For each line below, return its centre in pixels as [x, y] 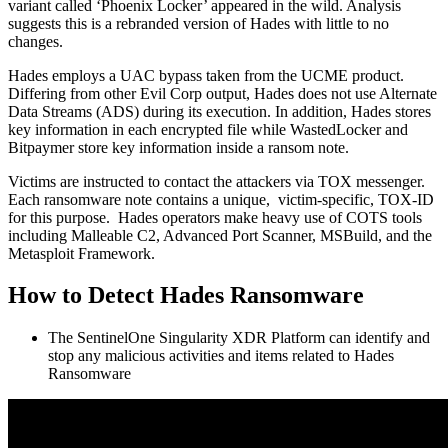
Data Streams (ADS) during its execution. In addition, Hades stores [219, 111]
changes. [35, 41]
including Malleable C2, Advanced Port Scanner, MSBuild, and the [220, 235]
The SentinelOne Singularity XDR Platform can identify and [239, 338]
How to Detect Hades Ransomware [186, 295]
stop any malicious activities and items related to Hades [221, 356]
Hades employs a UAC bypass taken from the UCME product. [206, 75]
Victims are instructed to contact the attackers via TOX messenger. [218, 181]
